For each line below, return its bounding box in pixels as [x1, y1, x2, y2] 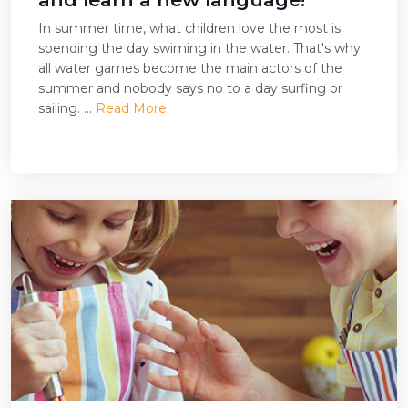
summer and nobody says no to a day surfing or [38, 80, 342, 97]
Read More [96, 100, 167, 117]
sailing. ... [38, 100, 96, 117]
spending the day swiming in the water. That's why [38, 40, 361, 56]
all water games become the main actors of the [38, 60, 342, 76]
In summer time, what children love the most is [38, 20, 341, 36]
